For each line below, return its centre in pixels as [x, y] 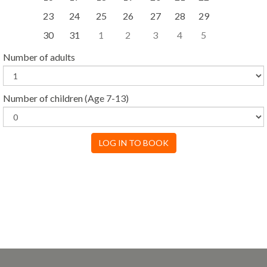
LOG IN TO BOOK [133, 143]
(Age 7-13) [106, 98]
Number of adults [39, 57]
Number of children [43, 98]
